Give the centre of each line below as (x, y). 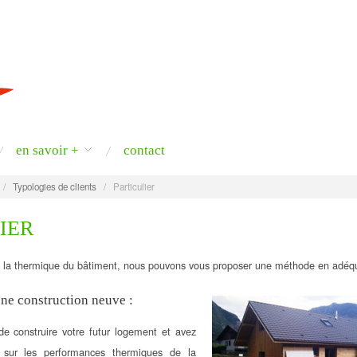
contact (144, 150)
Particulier (133, 186)
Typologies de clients (54, 186)
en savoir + (47, 150)
